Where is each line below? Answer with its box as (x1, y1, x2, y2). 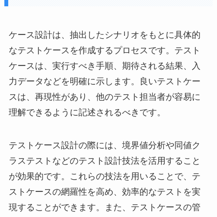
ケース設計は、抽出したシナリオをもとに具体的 (8, 30, 201, 40)
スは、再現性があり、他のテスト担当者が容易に (8, 92, 201, 102)
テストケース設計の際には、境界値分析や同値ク (8, 140, 201, 150)
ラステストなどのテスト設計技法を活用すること (8, 155, 201, 166)
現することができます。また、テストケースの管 (8, 202, 201, 212)
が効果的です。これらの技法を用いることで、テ (8, 171, 201, 181)
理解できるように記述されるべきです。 (8, 107, 166, 117)
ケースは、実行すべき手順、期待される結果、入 (8, 61, 201, 71)
